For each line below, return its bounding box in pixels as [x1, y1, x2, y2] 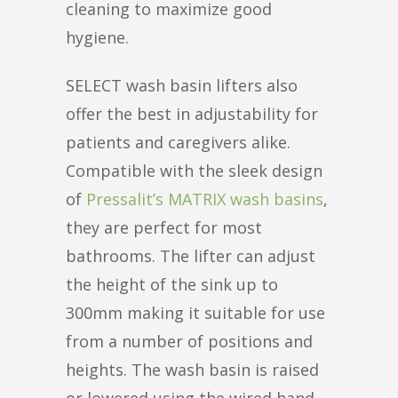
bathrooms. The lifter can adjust [66, 244, 315, 267]
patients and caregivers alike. [66, 131, 291, 153]
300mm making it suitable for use [66, 301, 325, 323]
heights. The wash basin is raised [66, 358, 319, 380]
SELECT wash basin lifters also [66, 74, 298, 96]
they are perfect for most [66, 216, 262, 238]
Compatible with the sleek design [66, 159, 322, 181]
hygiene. [66, 26, 129, 48]
